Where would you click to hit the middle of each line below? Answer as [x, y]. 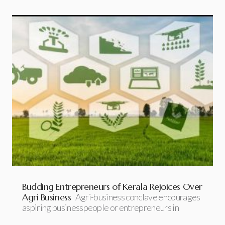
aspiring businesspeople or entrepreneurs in [100, 207]
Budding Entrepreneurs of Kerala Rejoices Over [112, 186]
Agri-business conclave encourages [138, 197]
